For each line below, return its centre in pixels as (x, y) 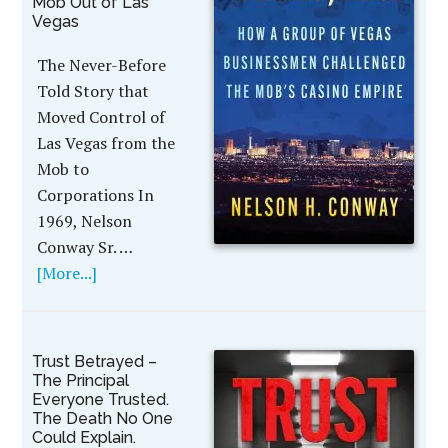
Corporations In (96, 195)
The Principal (81, 380)
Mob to (63, 169)
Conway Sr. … (85, 247)
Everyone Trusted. (101, 399)
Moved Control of (101, 117)
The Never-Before (102, 65)
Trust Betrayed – (95, 361)
